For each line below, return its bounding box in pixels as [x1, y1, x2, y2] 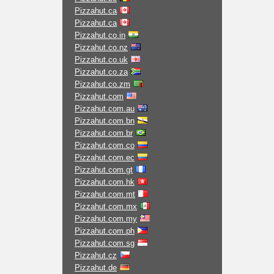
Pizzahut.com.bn [75, 116, 135, 125]
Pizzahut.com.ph [75, 226, 135, 235]
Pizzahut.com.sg [75, 239, 135, 248]
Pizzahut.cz [75, 251, 117, 260]
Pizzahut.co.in [75, 31, 125, 40]
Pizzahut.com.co [75, 141, 135, 150]
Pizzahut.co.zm [75, 80, 130, 89]
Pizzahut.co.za [75, 67, 128, 76]
